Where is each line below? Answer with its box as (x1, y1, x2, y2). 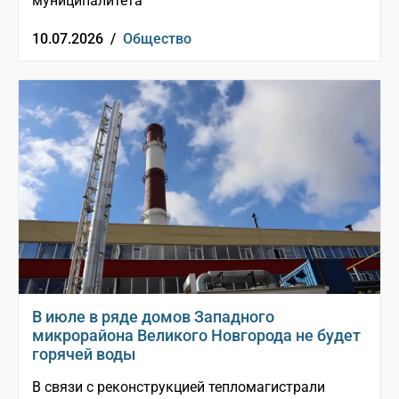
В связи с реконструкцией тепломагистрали (32, 379, 325, 396)
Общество (123, 30, 191, 48)
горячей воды (32, 345, 135, 364)
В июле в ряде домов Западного (32, 307, 274, 327)
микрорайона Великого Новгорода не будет (32, 326, 361, 346)
